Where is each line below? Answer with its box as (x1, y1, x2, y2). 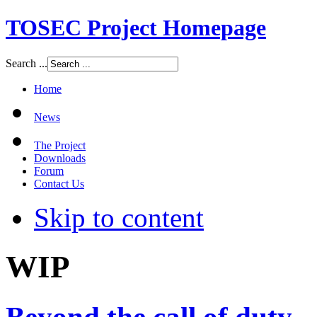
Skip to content (34, 202, 204, 233)
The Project (34, 139, 86, 151)
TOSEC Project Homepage (6, 15, 266, 41)
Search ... (6, 57, 47, 69)
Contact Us (34, 177, 84, 190)
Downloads (34, 151, 86, 164)
